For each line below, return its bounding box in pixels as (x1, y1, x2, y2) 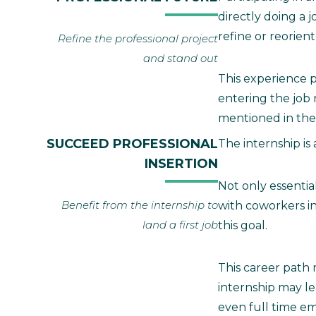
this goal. (218, 218, 267, 232)
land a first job (142, 217, 218, 231)
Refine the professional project (58, 31, 218, 45)
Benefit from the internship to (61, 197, 218, 212)
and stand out (143, 51, 218, 65)
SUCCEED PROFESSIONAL (47, 135, 218, 152)
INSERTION (145, 155, 218, 171)
